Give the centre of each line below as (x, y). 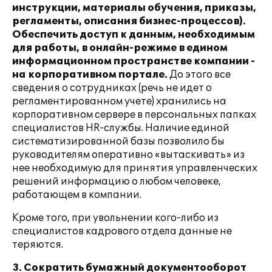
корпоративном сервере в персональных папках (134, 115)
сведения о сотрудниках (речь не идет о (112, 88)
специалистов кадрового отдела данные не (122, 231)
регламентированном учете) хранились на (119, 101)
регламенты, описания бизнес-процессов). (129, 21)
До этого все (199, 75)
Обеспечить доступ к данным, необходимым (134, 35)
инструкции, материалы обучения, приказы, (134, 8)
